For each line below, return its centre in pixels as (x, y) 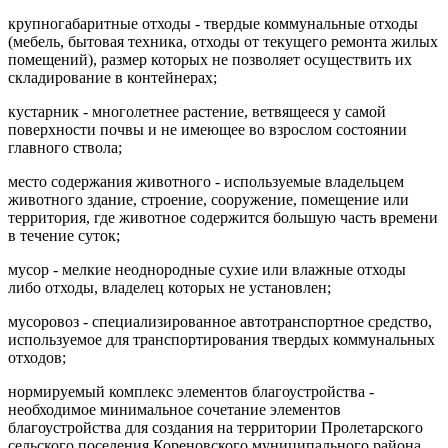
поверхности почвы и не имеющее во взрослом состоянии (207, 129)
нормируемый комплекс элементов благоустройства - (191, 391)
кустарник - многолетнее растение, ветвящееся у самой (197, 111)
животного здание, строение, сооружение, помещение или (208, 199)
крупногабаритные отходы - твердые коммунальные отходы (213, 23)
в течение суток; (64, 235)
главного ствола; (65, 147)
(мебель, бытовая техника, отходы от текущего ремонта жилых (223, 41)
